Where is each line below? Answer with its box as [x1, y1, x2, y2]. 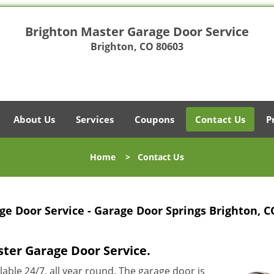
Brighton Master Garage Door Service [24, 23, 249, 40]
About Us [13, 113, 55, 125]
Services [76, 113, 114, 125]
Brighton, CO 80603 [90, 40, 183, 53]
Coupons [135, 113, 174, 125]
